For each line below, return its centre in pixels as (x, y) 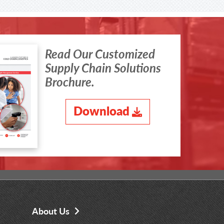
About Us (51, 211)
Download (102, 111)
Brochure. (70, 82)
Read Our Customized (100, 54)
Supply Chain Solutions (103, 68)
